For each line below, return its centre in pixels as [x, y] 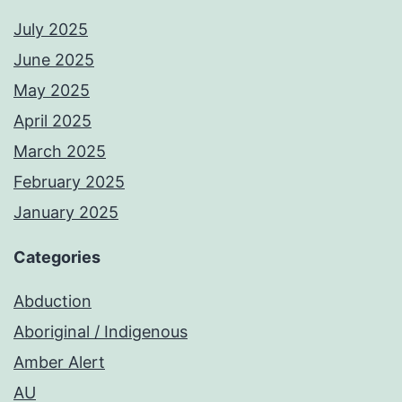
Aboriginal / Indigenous [100, 332]
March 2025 [60, 152]
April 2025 [52, 121]
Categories [57, 258]
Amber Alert [59, 363]
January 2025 [66, 213]
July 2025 [51, 30]
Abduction [52, 301]
